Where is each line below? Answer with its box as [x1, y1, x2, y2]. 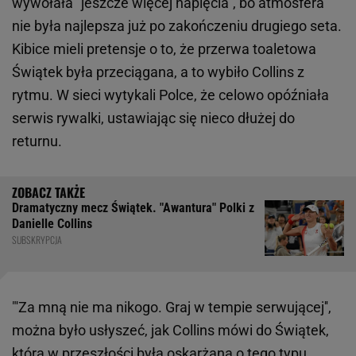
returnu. [12, 133, 62, 150]
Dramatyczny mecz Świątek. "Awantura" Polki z [12, 200, 254, 216]
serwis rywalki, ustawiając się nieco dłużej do [12, 110, 295, 127]
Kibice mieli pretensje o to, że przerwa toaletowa [12, 41, 316, 58]
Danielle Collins [12, 216, 92, 232]
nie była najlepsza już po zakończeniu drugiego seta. [12, 17, 342, 35]
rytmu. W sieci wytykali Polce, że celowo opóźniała [12, 87, 329, 104]
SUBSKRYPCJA [12, 233, 62, 247]
